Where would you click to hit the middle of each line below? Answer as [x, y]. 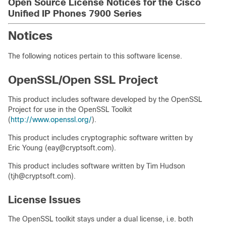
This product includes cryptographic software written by [100, 138]
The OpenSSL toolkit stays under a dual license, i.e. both [101, 219]
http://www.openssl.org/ [51, 120]
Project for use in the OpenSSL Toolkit [70, 109]
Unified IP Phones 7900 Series [75, 14]
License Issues [44, 200]
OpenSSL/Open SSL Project [83, 80]
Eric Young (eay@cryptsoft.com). [62, 148]
